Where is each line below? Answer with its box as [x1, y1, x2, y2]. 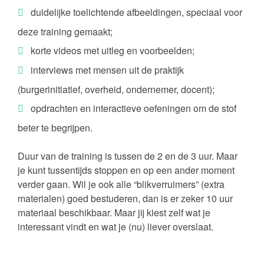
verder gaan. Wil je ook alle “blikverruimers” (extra [18, 177, 225, 191]
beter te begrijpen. [18, 120, 93, 134]
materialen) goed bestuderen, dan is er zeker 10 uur [18, 191, 233, 205]
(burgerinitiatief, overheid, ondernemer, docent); [18, 82, 214, 96]
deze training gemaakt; [18, 24, 113, 38]
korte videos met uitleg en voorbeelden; [31, 43, 194, 57]
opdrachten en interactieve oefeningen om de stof [31, 101, 236, 115]
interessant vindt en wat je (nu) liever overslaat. [18, 219, 213, 233]
